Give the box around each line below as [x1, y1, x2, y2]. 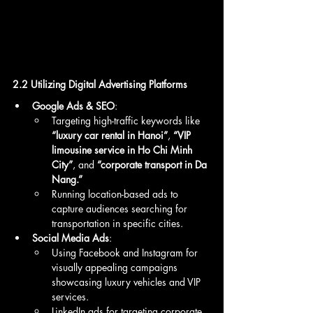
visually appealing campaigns [52, 260, 180, 274]
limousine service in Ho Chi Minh [52, 143, 195, 156]
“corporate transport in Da [97, 157, 210, 171]
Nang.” [52, 172, 82, 186]
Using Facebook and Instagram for [52, 245, 201, 259]
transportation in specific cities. [52, 216, 183, 230]
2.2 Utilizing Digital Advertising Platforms [13, 77, 187, 91]
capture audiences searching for [52, 201, 190, 215]
